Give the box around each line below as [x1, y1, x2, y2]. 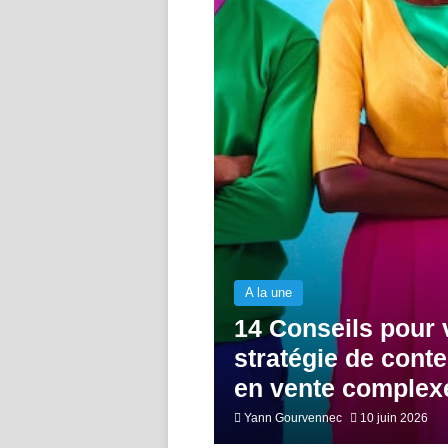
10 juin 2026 [359, 411, 428, 425]
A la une [244, 285, 292, 300]
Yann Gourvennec [243, 411, 342, 425]
